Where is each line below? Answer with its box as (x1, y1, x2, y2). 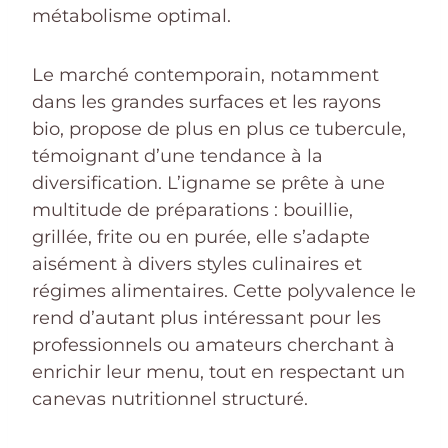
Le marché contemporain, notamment (32, 64, 379, 87)
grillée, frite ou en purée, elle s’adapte (32, 226, 370, 249)
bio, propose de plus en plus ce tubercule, (32, 118, 406, 141)
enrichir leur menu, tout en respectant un (32, 361, 405, 384)
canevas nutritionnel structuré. (32, 388, 308, 411)
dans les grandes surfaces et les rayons (32, 91, 381, 114)
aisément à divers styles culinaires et (32, 253, 362, 276)
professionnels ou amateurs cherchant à (32, 334, 395, 357)
